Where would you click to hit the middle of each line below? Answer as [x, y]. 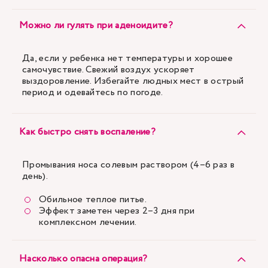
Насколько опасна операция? [83, 259]
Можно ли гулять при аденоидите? [96, 25]
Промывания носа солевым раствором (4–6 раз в [129, 165]
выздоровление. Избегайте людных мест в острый [133, 81]
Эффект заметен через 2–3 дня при [117, 211]
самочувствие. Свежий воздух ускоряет [109, 70]
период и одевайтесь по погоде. [94, 92]
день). [35, 176]
